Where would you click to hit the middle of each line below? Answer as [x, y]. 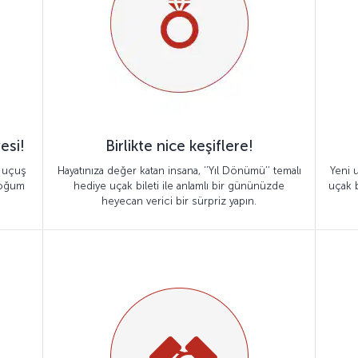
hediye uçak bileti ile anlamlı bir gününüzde [179, 186]
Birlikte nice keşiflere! [179, 146]
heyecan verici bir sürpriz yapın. [179, 201]
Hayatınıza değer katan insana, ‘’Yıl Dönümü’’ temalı [179, 171]
